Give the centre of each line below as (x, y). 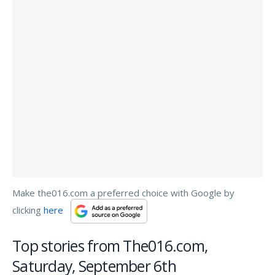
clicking (28, 210)
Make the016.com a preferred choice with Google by (123, 193)
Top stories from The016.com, (110, 246)
